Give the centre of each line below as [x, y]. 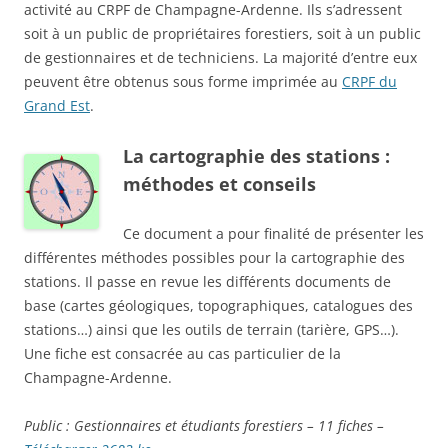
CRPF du [369, 82]
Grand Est [57, 106]
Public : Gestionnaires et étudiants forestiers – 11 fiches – [204, 426]
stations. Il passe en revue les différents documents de [207, 282]
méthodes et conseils [219, 184]
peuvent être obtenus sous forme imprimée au [183, 82]
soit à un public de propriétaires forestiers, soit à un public [222, 34]
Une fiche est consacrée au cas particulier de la [182, 354]
